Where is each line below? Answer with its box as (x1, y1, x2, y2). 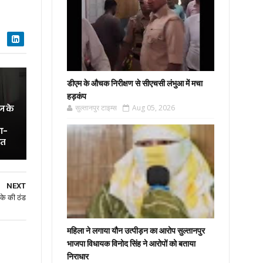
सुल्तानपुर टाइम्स (75, 103, 117, 113)
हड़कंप (67, 91, 87, 102)
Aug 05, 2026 (132, 103, 176, 113)
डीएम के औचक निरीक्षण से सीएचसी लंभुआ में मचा (67, 78, 203, 89)
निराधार (67, 251, 89, 262)
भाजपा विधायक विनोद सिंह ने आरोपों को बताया (67, 238, 196, 249)
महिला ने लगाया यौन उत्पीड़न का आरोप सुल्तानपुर (67, 225, 205, 236)
